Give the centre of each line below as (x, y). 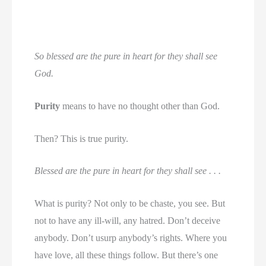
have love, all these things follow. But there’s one (126, 255)
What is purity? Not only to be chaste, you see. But (130, 203)
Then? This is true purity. (82, 138)
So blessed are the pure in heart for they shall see (126, 56)
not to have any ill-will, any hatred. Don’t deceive (128, 220)
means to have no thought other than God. (140, 106)
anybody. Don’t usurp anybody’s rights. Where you (131, 237)
